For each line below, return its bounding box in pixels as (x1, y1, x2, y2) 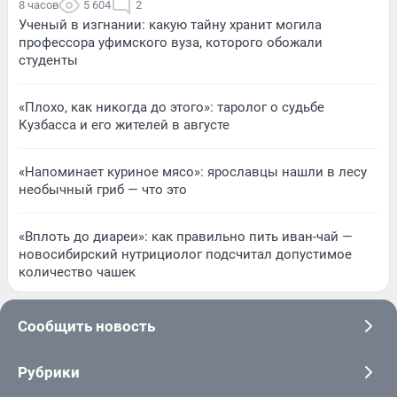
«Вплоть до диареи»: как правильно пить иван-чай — (19, 229, 353, 245)
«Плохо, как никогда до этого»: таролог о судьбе (19, 99, 324, 116)
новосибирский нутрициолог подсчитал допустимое (19, 246, 352, 263)
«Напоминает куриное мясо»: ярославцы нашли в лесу (19, 164, 367, 181)
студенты (19, 52, 78, 69)
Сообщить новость (18, 317, 155, 336)
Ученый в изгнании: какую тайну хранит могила (19, 17, 322, 34)
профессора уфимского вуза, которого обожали (19, 35, 323, 51)
